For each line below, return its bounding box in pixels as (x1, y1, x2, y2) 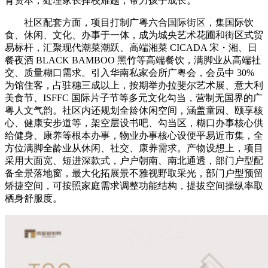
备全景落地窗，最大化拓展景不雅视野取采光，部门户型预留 (5, 167, 263, 178)
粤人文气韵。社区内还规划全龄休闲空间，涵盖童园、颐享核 (5, 105, 263, 115)
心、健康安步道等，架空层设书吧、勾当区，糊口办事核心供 (5, 117, 263, 128)
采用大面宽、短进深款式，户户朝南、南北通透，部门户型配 (5, 155, 263, 166)
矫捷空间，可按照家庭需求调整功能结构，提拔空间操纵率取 (5, 180, 263, 191)
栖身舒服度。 (5, 193, 62, 203)
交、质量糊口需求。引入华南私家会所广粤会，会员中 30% (5, 67, 254, 78)
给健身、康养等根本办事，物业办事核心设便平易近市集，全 (5, 130, 263, 141)
